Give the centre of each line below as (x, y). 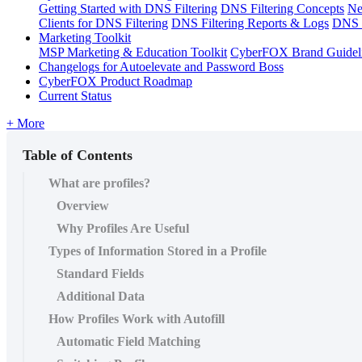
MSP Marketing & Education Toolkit (133, 52)
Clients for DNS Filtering (103, 23)
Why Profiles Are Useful (123, 228)
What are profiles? (99, 183)
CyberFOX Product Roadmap (116, 81)
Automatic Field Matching (128, 341)
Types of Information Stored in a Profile (158, 250)
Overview (83, 205)
